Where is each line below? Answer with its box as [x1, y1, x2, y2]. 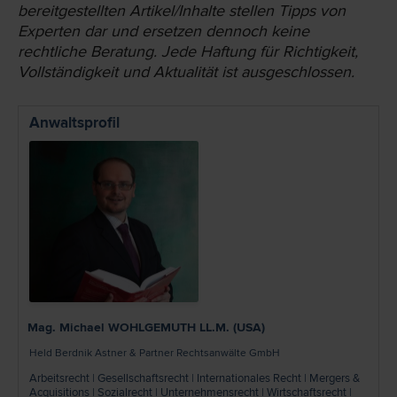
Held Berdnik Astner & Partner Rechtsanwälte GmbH [29, 346, 280, 361]
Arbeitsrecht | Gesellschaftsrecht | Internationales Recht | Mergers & [29, 371, 360, 386]
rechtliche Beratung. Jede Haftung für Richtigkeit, [18, 41, 358, 61]
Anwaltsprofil [29, 113, 120, 132]
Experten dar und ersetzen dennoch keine [18, 20, 309, 41]
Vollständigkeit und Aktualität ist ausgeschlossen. [18, 61, 354, 82]
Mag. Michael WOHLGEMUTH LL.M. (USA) [27, 320, 265, 336]
